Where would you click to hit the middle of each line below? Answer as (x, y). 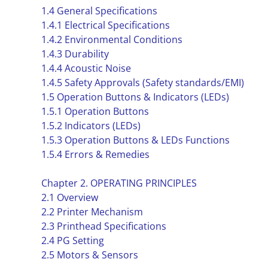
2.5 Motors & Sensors (89, 255)
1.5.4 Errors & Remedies (95, 154)
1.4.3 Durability (75, 54)
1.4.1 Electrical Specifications (105, 25)
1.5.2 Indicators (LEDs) (91, 126)
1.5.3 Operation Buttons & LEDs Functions (135, 140)
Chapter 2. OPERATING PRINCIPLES (119, 183)
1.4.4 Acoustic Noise (86, 68)
